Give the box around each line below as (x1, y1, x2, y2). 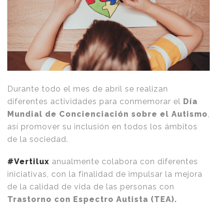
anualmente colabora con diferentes (49, 157, 198, 167)
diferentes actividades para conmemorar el (7, 97, 183, 107)
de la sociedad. (7, 135, 68, 144)
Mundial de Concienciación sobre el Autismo (7, 109, 208, 119)
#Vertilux (7, 157, 49, 167)
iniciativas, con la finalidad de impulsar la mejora (7, 170, 202, 179)
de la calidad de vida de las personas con (7, 182, 174, 192)
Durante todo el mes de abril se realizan (7, 84, 168, 94)
